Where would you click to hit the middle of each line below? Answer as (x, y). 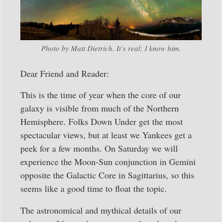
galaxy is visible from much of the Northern (100, 108)
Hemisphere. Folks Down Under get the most (102, 122)
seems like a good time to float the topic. (94, 189)
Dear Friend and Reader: (65, 74)
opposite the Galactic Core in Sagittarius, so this (107, 175)
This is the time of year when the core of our (101, 95)
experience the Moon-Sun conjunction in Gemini (108, 162)
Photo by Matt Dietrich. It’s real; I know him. (111, 48)
